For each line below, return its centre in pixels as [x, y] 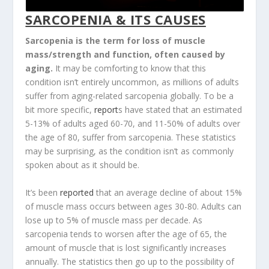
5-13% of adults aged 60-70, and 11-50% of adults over [133, 124]
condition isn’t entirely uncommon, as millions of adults [132, 82]
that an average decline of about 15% [168, 192]
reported [77, 192]
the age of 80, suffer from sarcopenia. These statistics [131, 138]
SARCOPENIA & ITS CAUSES [116, 20]
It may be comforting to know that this [130, 68]
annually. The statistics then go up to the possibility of [130, 261]
